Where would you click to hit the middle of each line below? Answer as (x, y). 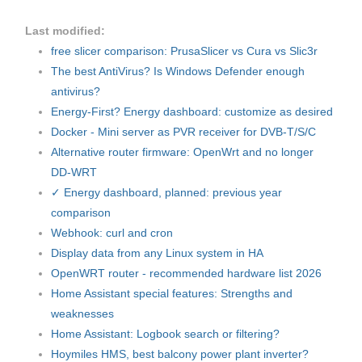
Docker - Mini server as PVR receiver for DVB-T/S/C (184, 132)
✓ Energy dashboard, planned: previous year (167, 193)
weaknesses (83, 314)
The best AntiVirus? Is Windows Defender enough (178, 72)
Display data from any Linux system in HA (158, 253)
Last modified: (65, 31)
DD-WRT (74, 173)
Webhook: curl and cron (112, 233)
